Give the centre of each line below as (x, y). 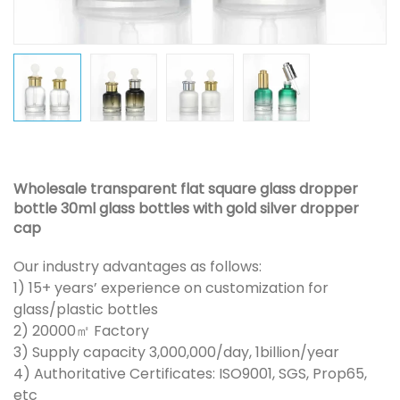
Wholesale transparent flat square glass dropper (186, 188)
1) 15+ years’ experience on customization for (171, 287)
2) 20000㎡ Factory (81, 330)
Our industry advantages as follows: (137, 266)
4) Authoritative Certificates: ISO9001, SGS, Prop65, (190, 373)
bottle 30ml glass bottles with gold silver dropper (186, 208)
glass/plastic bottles (86, 309)
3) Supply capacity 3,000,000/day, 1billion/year (176, 352)
